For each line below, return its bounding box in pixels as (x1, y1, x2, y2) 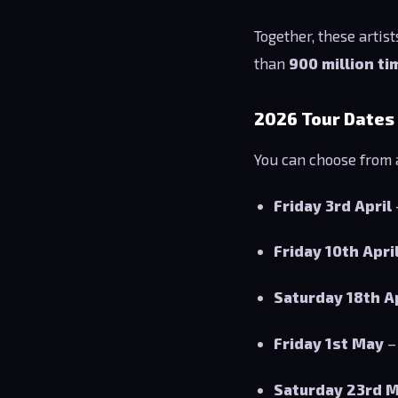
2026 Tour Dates (254, 107, 394, 129)
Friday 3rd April (274, 195, 393, 214)
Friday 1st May (274, 333, 385, 352)
